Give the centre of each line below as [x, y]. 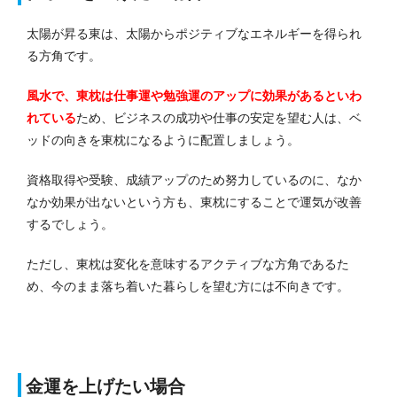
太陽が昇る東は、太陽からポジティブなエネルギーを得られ [194, 33]
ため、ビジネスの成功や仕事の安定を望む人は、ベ [219, 117]
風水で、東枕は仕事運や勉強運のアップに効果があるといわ [194, 95]
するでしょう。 [70, 224]
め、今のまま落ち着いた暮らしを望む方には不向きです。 [188, 286]
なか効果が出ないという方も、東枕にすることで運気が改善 [194, 202]
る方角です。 [64, 55]
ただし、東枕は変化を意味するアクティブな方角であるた [188, 264]
